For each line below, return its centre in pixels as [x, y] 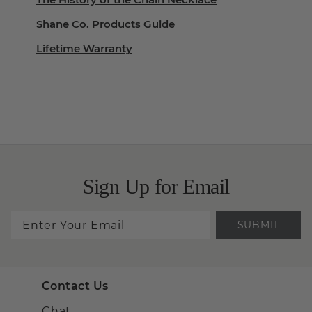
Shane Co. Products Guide [106, 24]
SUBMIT [258, 225]
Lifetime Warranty [84, 48]
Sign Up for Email [156, 186]
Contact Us [75, 286]
